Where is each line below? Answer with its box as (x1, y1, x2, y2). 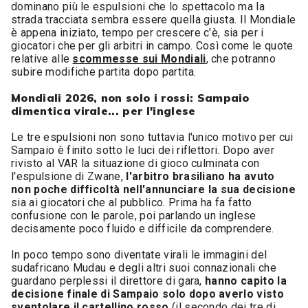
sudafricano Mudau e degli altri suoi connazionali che (11, 261, 276, 274)
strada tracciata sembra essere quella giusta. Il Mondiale (11, 13, 296, 26)
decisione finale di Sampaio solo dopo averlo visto (11, 287, 285, 300)
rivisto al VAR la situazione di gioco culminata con (11, 157, 260, 170)
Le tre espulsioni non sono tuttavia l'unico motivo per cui (11, 131, 294, 144)
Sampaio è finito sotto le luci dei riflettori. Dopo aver (11, 144, 274, 157)
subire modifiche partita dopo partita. (11, 65, 197, 78)
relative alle (11, 52, 73, 65)
